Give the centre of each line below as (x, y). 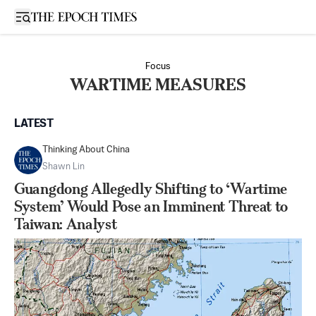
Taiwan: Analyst (66, 224)
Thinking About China (86, 150)
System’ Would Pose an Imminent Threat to (151, 206)
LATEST (34, 124)
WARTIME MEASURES (158, 85)
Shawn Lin (63, 167)
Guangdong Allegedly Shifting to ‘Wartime (151, 189)
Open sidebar (52, 16)
